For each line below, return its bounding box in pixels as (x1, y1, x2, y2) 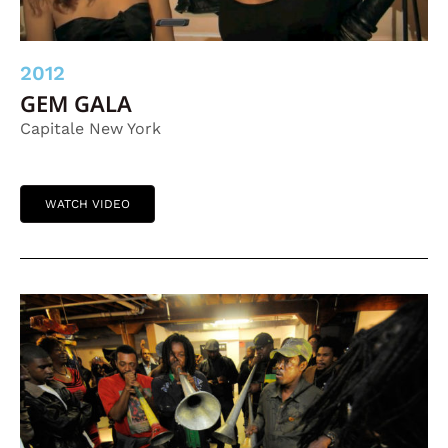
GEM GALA (20, 87, 132, 118)
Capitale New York (20, 118, 161, 138)
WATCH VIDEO (45, 196, 130, 211)
